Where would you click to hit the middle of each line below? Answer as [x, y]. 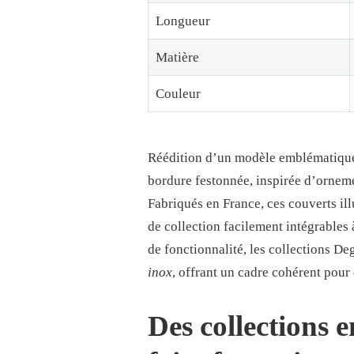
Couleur [178, 94]
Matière [177, 58]
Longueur [183, 21]
